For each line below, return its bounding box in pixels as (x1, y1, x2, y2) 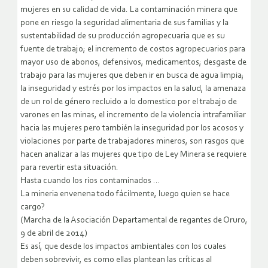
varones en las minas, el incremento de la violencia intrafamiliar (20, 110, 246, 120)
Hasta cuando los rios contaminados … (20, 176, 160, 185)
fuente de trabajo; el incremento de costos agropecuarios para (20, 44, 245, 54)
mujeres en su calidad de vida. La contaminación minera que (20, 5, 237, 14)
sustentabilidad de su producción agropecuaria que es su (20, 31, 225, 41)
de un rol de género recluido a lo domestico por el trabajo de (20, 97, 237, 106)
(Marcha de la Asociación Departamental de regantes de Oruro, (20, 215, 248, 225)
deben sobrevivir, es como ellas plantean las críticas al (20, 255, 212, 264)
